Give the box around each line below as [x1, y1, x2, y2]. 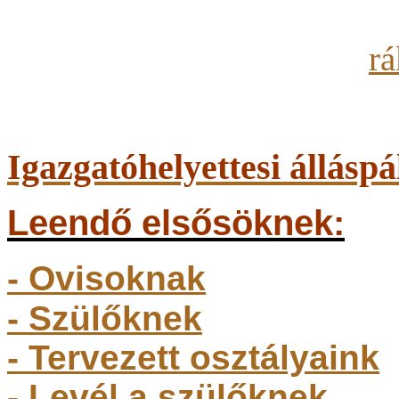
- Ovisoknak [7, 258, 206, 297]
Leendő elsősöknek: [7, 201, 345, 243]
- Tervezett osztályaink [7, 338, 379, 377]
